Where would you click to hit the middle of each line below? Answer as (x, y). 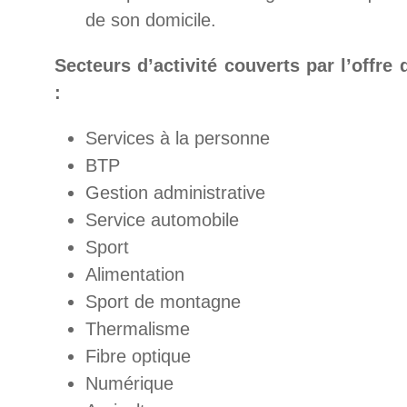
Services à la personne (178, 138)
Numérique (129, 383)
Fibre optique (138, 356)
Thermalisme (138, 329)
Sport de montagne (163, 302)
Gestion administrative (175, 193)
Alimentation (135, 274)
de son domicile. (151, 20)
